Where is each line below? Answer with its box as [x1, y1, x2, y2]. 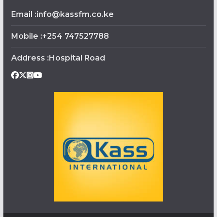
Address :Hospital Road [11, 53, 105, 62]
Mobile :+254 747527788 [11, 31, 109, 41]
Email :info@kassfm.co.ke [11, 10, 114, 19]
